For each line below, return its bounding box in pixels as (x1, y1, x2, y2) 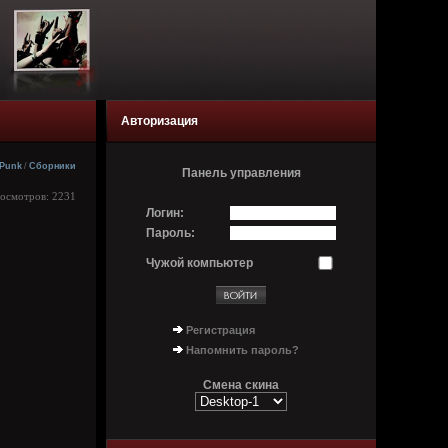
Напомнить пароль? (186, 344, 299, 356)
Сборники (29, 161, 76, 171)
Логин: (146, 206, 184, 220)
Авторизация (121, 114, 198, 128)
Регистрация (186, 324, 255, 336)
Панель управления (181, 166, 301, 180)
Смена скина (203, 378, 279, 392)
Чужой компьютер (146, 256, 253, 270)
